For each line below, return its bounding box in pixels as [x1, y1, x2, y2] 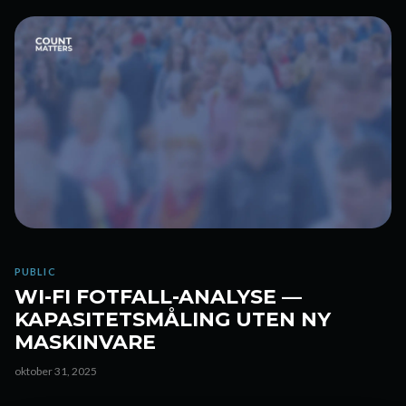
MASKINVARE [14, 330, 156, 354]
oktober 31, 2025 [14, 364, 97, 378]
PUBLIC [14, 266, 56, 277]
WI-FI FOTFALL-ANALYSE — [14, 285, 302, 309]
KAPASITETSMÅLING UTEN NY [14, 307, 331, 332]
